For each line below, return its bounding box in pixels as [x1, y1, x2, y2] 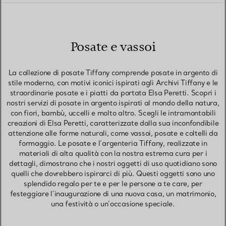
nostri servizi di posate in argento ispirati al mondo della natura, [7, 98, 219, 108]
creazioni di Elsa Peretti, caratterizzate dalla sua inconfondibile [7, 119, 219, 128]
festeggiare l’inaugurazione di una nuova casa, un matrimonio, [10, 189, 216, 199]
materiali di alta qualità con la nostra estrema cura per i [19, 149, 207, 158]
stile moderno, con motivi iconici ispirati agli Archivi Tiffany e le [8, 78, 218, 88]
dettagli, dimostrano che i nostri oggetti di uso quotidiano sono [9, 159, 217, 168]
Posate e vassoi [70, 39, 156, 56]
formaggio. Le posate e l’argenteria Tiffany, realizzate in [19, 139, 207, 148]
